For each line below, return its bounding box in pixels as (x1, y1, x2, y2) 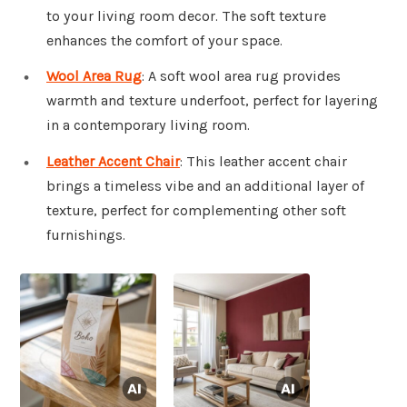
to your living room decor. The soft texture (46, 6, 326, 25)
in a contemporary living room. (46, 116, 250, 134)
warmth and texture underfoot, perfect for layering (46, 92, 378, 110)
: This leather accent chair (180, 153, 347, 171)
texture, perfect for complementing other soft (46, 202, 346, 220)
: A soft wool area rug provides (142, 67, 341, 85)
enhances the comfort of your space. (46, 31, 283, 49)
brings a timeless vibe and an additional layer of (46, 177, 364, 195)
